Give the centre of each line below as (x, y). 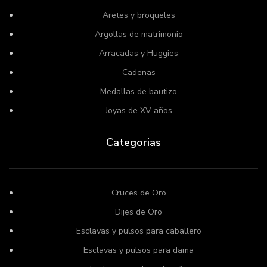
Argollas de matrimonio (139, 34)
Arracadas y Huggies (139, 53)
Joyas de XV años (139, 110)
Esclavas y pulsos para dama (139, 250)
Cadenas (139, 72)
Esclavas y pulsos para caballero (139, 231)
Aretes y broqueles (139, 15)
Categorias (133, 142)
